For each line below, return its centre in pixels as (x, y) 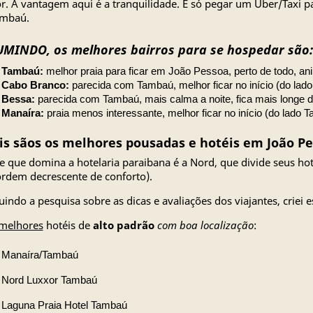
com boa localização (205, 225)
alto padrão (123, 225)
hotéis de (68, 225)
